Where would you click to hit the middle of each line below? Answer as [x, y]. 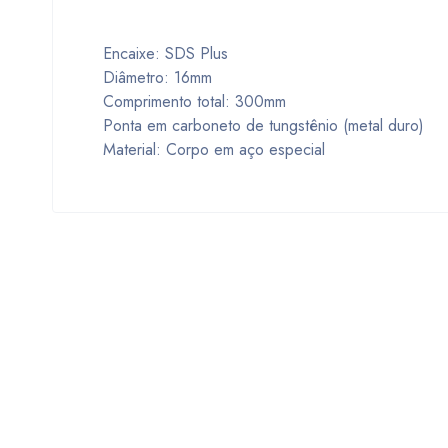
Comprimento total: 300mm [194, 101]
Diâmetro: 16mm [157, 77]
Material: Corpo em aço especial [214, 149]
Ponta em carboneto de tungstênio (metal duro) [263, 125]
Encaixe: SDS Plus [165, 53]
